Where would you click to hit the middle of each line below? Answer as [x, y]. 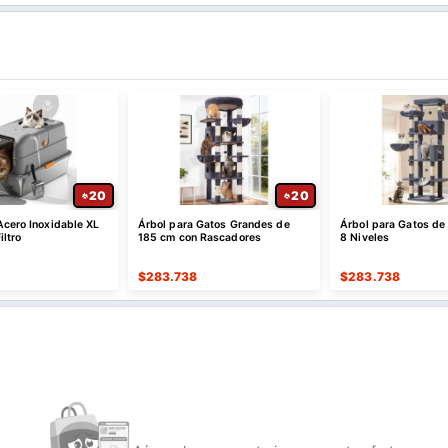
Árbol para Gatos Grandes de [213, 224]
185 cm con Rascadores [199, 237]
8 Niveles [365, 237]
